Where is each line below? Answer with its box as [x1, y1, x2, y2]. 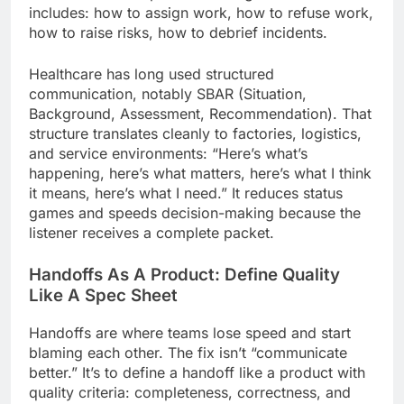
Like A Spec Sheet [29, 285, 178, 307]
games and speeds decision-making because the [29, 204, 361, 223]
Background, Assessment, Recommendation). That [29, 105, 372, 124]
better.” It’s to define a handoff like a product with [29, 363, 365, 382]
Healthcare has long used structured [29, 65, 274, 84]
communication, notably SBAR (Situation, [29, 85, 307, 104]
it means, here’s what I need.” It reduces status [29, 184, 343, 203]
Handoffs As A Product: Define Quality [29, 264, 340, 286]
